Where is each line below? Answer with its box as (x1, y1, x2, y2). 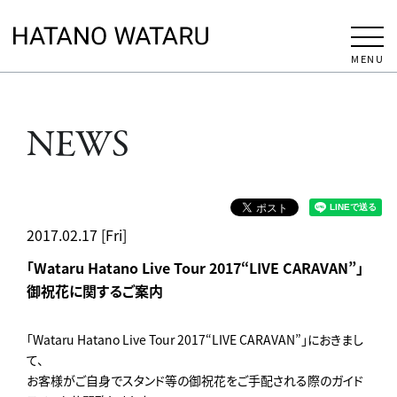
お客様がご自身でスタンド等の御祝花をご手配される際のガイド (27, 371, 363, 390)
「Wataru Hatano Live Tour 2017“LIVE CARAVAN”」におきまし (27, 331, 363, 349)
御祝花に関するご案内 (27, 280, 163, 302)
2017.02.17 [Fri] (27, 224, 127, 246)
